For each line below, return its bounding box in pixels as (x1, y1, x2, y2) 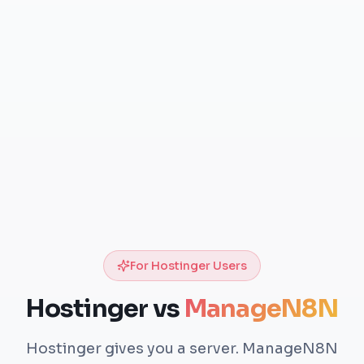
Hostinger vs (26, 292, 180, 324)
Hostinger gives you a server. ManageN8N (26, 339, 338, 357)
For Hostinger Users (130, 258, 247, 273)
